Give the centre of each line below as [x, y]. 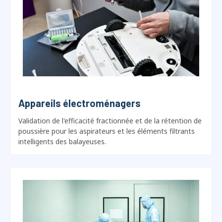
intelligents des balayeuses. [62, 116]
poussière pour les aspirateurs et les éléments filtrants [107, 106]
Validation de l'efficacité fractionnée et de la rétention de [110, 96]
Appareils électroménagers [80, 78]
